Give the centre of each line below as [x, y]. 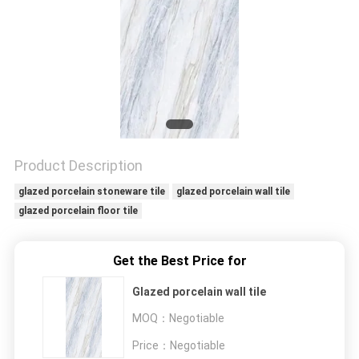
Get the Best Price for [179, 261]
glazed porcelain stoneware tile [91, 192]
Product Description [78, 166]
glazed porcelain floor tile [78, 211]
